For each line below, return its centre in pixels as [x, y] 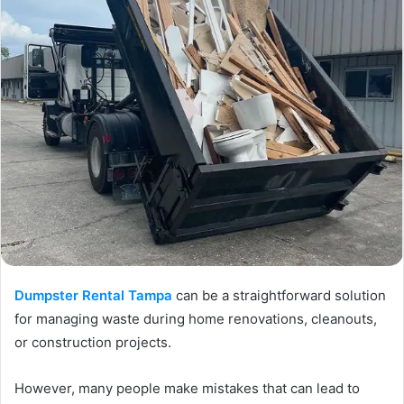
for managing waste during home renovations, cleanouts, [196, 319]
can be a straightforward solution [279, 296]
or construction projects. [93, 343]
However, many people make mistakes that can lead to [187, 389]
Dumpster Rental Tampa [93, 296]
